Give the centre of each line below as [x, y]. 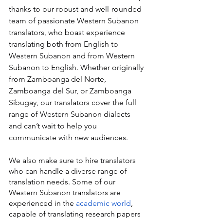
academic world [103, 203]
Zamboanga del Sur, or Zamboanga [71, 91]
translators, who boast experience [68, 33]
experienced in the [42, 203]
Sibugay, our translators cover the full [73, 103]
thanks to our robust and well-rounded [76, 9]
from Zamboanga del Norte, [58, 79]
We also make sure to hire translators [73, 161]
